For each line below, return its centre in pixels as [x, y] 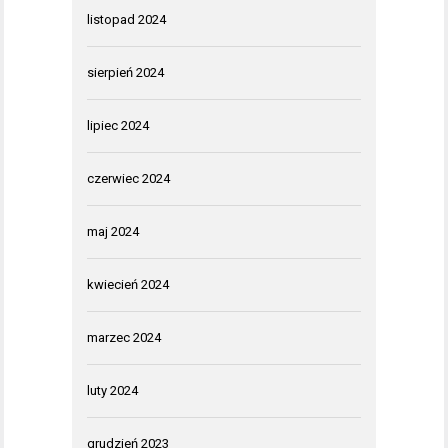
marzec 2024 [124, 337]
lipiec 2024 [118, 125]
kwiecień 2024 [128, 284]
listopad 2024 [126, 19]
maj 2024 [113, 231]
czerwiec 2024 [128, 178]
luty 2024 [112, 390]
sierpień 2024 [125, 72]
